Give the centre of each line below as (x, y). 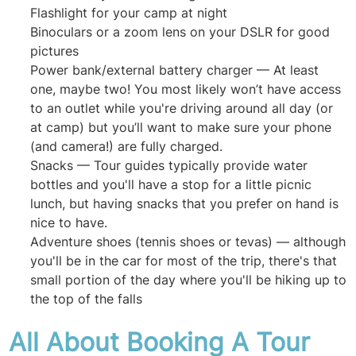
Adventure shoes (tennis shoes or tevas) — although (188, 242)
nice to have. (69, 223)
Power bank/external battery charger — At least (175, 70)
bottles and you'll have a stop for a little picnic (171, 185)
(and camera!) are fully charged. (129, 147)
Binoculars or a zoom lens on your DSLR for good (180, 32)
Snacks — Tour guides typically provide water (169, 166)
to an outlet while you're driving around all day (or (182, 108)
